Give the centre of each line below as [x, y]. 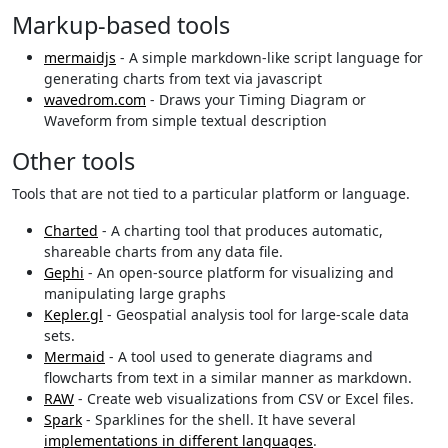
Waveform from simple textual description [185, 121]
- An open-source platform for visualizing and [239, 273]
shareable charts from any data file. [163, 252]
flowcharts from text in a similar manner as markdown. [228, 378]
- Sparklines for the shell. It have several [219, 420]
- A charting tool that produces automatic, [240, 231]
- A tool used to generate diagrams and [239, 357]
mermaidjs [80, 58]
